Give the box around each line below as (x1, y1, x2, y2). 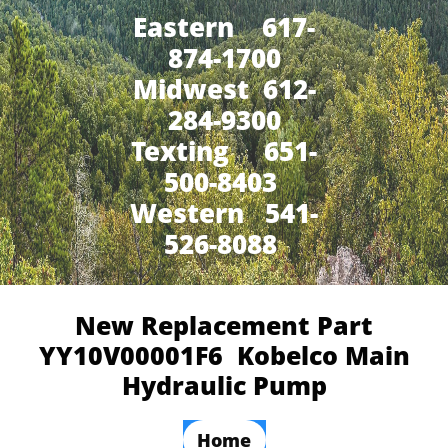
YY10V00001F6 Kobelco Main (38, 338, 410, 372)
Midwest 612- (132, 71, 316, 107)
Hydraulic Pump (121, 368, 327, 402)
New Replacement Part (75, 308, 373, 342)
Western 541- (130, 195, 318, 231)
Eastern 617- (133, 9, 315, 45)
